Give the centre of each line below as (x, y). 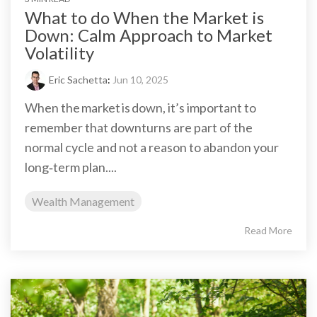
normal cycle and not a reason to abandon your (152, 148)
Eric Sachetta (78, 80)
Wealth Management (83, 202)
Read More (268, 231)
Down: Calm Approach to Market (149, 35)
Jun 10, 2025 (140, 80)
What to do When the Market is (144, 18)
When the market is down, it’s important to (140, 108)
